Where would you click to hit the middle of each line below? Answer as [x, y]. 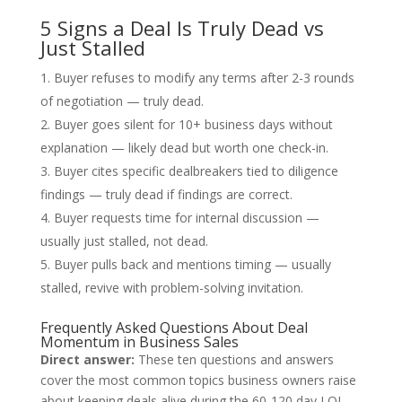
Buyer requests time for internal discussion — [186, 217]
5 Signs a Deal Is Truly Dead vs [182, 27]
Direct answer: [87, 359]
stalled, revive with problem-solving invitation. [171, 287]
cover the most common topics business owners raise [198, 380]
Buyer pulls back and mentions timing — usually [192, 264]
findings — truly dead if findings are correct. [166, 194]
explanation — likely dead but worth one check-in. [184, 147]
